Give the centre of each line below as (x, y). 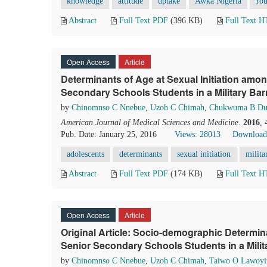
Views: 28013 (198, 134)
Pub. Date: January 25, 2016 (109, 134)
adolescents (86, 154)
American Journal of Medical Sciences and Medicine (150, 122)
